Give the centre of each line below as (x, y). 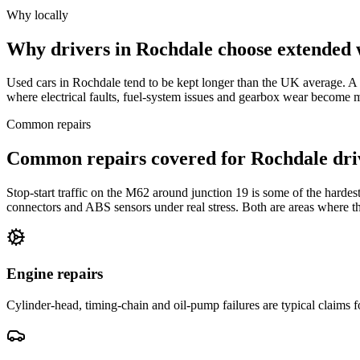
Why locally (37, 14)
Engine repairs (55, 273)
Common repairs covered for (129, 159)
